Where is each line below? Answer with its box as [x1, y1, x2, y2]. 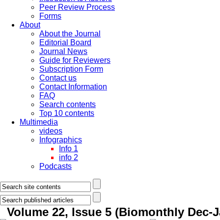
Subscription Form [39, 65, 103, 73]
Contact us [39, 74, 77, 82]
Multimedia [20, 118, 58, 126]
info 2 [59, 153, 78, 162]
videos [39, 127, 62, 135]
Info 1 [59, 144, 78, 153]
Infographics [39, 136, 82, 144]
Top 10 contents [39, 109, 94, 117]
